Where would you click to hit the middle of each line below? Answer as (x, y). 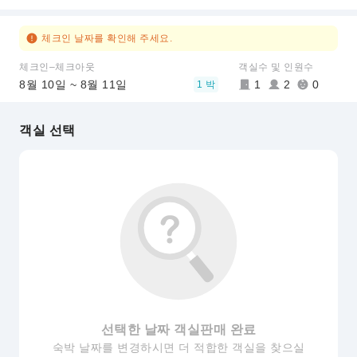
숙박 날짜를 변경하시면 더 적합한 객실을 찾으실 (178, 347)
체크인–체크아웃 (57, 67)
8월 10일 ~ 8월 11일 (73, 84)
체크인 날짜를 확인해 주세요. (107, 38)
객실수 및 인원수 (276, 67)
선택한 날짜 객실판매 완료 (178, 330)
